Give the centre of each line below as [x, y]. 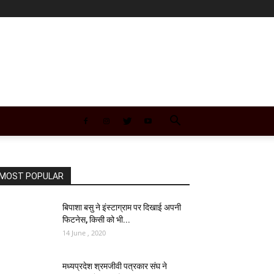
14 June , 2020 [84, 233]
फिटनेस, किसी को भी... [96, 220]
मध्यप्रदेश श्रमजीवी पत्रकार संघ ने [115, 266]
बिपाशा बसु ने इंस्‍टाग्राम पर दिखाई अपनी [122, 207]
